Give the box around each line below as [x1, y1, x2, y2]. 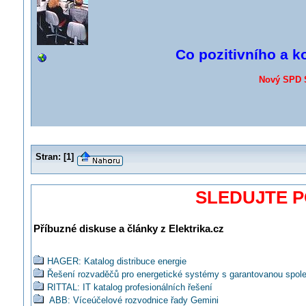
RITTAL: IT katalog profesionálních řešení [46, 282, 212, 293]
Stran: [35, 152, 61, 162]
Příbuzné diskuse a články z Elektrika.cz [33, 223, 224, 235]
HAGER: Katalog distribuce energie [46, 256, 186, 267]
